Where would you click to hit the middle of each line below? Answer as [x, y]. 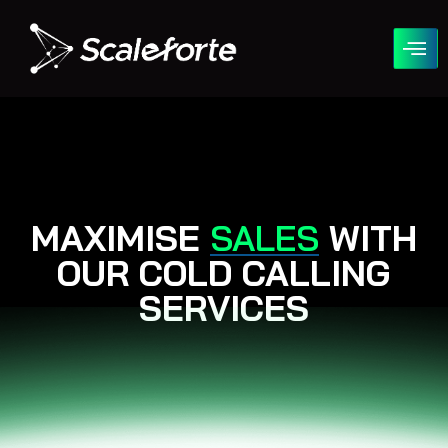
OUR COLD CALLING [224, 272]
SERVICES [224, 307]
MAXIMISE [120, 237]
